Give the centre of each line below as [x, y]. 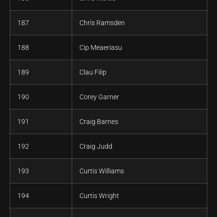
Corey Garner [99, 97]
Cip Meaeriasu [101, 48]
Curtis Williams [102, 171]
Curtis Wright [99, 196]
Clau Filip [93, 72]
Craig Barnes [99, 122]
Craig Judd [96, 147]
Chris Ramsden [102, 23]
